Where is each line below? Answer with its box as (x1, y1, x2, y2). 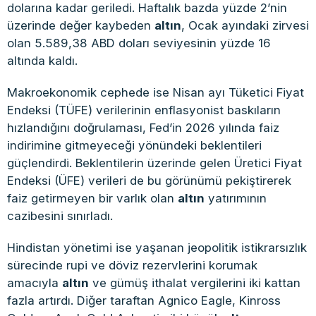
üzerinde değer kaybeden (7, 18, 154, 32)
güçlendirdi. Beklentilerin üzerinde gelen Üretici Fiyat (7, 155, 302, 170)
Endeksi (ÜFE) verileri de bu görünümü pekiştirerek (7, 173, 291, 188)
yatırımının (205, 190, 267, 205)
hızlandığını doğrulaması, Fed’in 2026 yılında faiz (7, 120, 279, 135)
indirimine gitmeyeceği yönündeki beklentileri (7, 138, 262, 152)
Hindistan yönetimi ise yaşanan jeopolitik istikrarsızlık (7, 240, 307, 255)
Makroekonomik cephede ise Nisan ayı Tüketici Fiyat (7, 85, 304, 99)
